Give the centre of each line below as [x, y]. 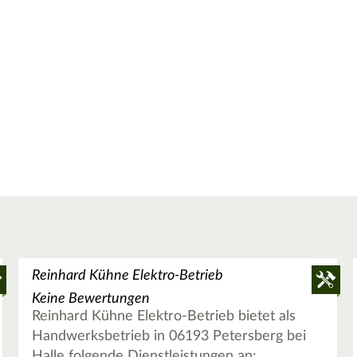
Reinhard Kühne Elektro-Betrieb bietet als [163, 317]
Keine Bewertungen [90, 299]
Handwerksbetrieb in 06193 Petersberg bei [169, 337]
